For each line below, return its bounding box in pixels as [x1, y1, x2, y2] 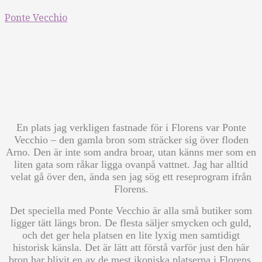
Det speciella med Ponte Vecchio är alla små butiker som [10, 205, 252, 216]
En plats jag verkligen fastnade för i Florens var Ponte [16, 122, 246, 133]
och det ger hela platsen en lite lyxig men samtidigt [22, 229, 240, 241]
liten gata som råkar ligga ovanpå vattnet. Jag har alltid [14, 158, 248, 170]
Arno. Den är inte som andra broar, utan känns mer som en [6, 146, 256, 158]
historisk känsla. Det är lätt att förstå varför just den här [13, 242, 249, 253]
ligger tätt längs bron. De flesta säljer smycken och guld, [11, 217, 251, 229]
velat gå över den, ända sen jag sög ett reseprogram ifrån [11, 171, 251, 182]
